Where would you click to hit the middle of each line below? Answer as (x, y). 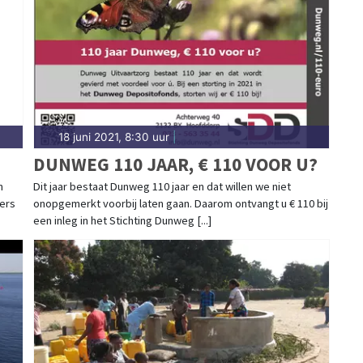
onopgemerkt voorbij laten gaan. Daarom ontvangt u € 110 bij (180, 203)
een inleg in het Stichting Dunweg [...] (122, 220)
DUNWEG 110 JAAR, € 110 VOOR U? (175, 164)
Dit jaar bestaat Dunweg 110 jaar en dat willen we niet (162, 186)
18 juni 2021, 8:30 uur (113, 137)
